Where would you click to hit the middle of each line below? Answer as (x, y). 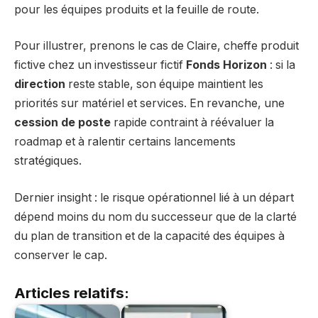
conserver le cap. (61, 255)
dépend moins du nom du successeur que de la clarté (155, 216)
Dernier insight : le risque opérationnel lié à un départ (154, 197)
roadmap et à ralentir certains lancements (125, 142)
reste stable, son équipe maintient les (164, 84)
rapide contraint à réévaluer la (192, 123)
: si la (281, 65)
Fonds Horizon (226, 65)
